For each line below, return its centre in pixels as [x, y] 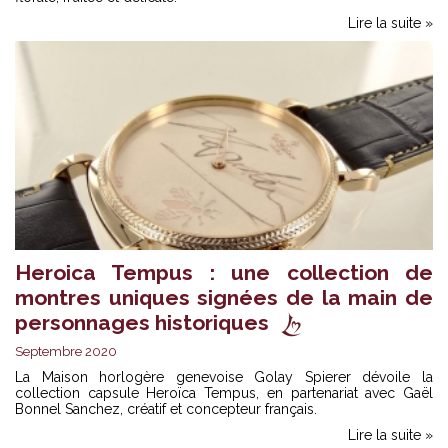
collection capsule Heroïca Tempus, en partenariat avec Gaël [224, 392]
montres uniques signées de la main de [224, 297]
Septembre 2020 [66, 351]
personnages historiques [142, 322]
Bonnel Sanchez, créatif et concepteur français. [166, 408]
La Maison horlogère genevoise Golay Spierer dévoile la [224, 376]
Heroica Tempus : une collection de [224, 272]
